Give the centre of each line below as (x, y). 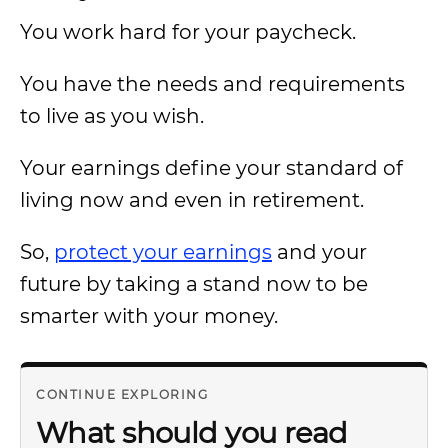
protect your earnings (163, 252)
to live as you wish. (112, 116)
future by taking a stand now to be (194, 284)
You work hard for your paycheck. (188, 32)
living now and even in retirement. (192, 200)
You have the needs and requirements (212, 84)
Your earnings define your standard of (211, 168)
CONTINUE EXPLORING (122, 394)
